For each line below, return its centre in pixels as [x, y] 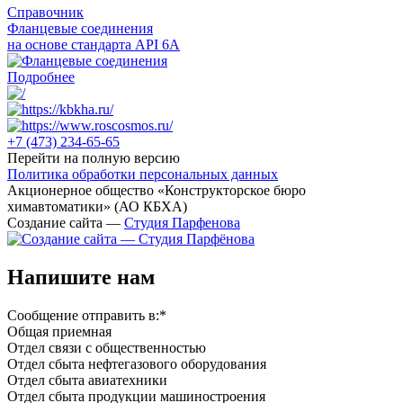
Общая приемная [59, 331]
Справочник [45, 12]
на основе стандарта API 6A [94, 44]
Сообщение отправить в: [83, 315]
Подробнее [41, 76]
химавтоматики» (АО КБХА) [97, 206]
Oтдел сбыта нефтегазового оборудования [137, 363]
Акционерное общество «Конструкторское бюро [157, 190]
